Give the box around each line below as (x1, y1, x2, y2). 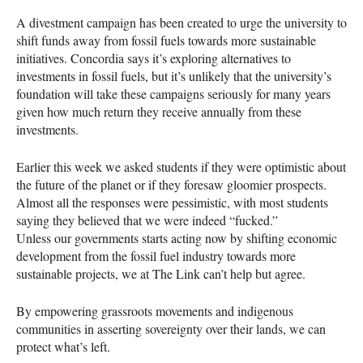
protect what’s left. (16, 338, 110, 356)
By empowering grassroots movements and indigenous (16, 302, 293, 320)
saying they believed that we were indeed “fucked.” (16, 211, 278, 229)
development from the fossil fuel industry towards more (16, 247, 296, 265)
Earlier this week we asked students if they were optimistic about (16, 158, 346, 176)
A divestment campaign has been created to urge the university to (16, 14, 347, 32)
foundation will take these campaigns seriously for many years (16, 85, 331, 103)
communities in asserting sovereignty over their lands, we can (16, 320, 326, 338)
